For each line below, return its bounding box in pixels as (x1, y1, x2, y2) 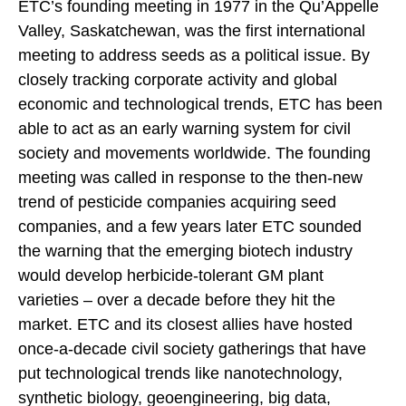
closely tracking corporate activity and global (18, 70, 337, 89)
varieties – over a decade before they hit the (18, 290, 335, 309)
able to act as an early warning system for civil (18, 119, 351, 138)
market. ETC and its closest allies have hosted (18, 314, 353, 333)
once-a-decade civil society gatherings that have (18, 339, 366, 358)
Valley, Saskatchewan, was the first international (18, 21, 365, 40)
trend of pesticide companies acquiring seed (18, 192, 336, 211)
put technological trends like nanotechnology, (18, 363, 343, 382)
